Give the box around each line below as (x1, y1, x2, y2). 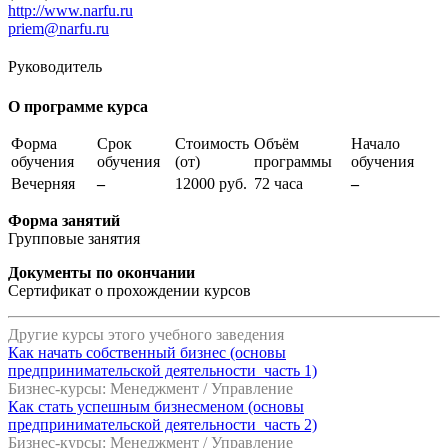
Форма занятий (8, 211, 120, 229)
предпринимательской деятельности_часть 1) (8, 361, 317, 379)
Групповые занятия (8, 229, 140, 247)
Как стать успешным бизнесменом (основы (8, 397, 304, 415)
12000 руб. (175, 174, 247, 192)
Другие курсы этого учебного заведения (8, 325, 284, 343)
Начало (351, 134, 400, 152)
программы (254, 152, 332, 170)
